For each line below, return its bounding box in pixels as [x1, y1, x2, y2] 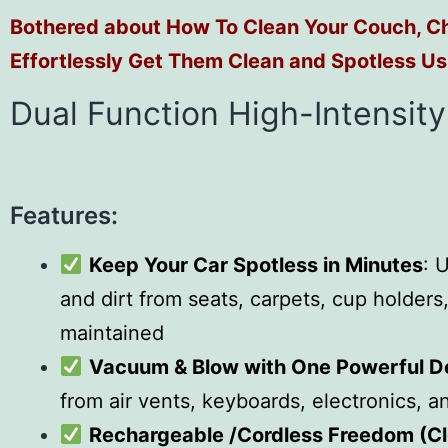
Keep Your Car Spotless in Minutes [88, 253, 423, 277]
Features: [10, 201, 118, 230]
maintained [60, 321, 164, 345]
